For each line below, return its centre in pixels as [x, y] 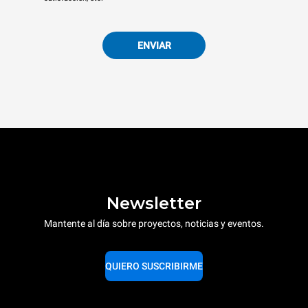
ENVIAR [154, 45]
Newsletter [154, 203]
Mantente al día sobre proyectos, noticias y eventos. [154, 224]
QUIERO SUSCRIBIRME [154, 266]
